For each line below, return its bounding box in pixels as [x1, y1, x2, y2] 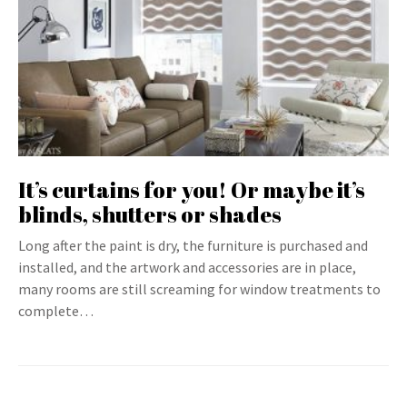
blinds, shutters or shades [18, 200, 282, 229]
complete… [18, 302, 94, 320]
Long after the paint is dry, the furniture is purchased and [18, 236, 368, 254]
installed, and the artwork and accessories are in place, [18, 258, 356, 276]
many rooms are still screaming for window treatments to [18, 280, 381, 298]
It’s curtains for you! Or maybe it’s [18, 175, 365, 204]
